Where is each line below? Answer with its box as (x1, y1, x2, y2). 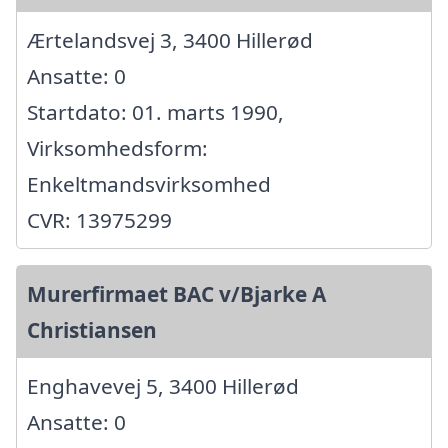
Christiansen (27, 315, 157, 344)
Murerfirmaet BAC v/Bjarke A (27, 279, 326, 308)
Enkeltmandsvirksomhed (27, 169, 271, 198)
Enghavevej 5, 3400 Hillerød (27, 371, 299, 400)
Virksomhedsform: (27, 133, 208, 162)
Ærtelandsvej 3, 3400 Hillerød (27, 25, 313, 54)
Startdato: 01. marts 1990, (27, 97, 284, 126)
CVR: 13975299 (27, 205, 172, 234)
